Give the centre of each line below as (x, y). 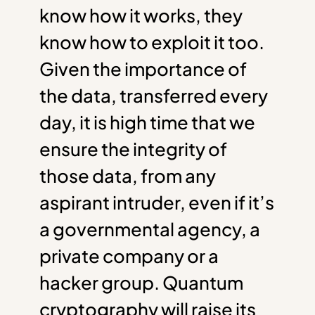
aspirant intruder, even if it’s (157, 202)
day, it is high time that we (147, 122)
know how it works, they (141, 15)
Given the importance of (143, 68)
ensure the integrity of (133, 148)
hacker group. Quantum (141, 282)
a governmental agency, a (150, 229)
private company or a (129, 255)
